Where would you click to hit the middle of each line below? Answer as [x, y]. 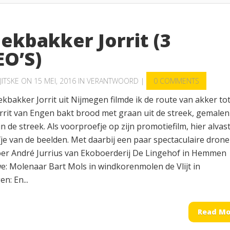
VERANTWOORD [113, 81]
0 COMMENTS [176, 81]
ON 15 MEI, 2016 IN [53, 81]
